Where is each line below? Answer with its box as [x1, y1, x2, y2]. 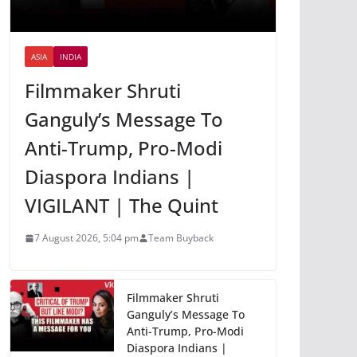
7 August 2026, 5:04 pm [34, 231, 139, 245]
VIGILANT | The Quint [25, 192, 218, 219]
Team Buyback [148, 231, 214, 245]
